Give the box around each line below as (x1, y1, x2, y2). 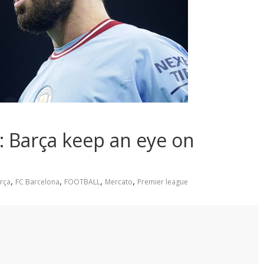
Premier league (137, 177, 188, 187)
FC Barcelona (15, 177, 60, 187)
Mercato (105, 177, 133, 187)
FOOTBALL (64, 177, 100, 187)
